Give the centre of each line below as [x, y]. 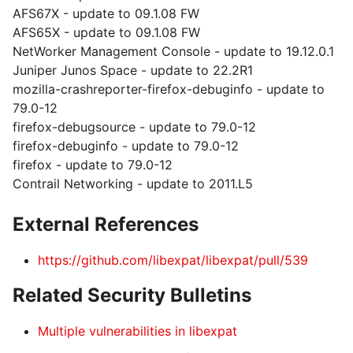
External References [106, 224]
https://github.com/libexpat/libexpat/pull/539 [173, 260]
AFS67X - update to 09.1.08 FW [106, 13]
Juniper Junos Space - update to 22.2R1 [133, 70]
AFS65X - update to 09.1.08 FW [106, 32]
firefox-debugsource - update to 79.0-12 [134, 127]
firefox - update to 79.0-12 [93, 165]
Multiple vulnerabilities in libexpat [137, 331]
